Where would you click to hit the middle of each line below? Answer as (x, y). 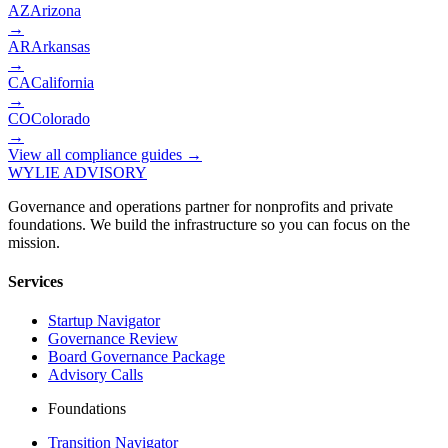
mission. (34, 242)
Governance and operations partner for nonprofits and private (200, 206)
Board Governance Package (136, 357)
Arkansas (60, 46)
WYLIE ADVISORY (77, 172)
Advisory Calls (95, 375)
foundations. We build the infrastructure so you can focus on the (209, 224)
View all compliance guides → (105, 154)
